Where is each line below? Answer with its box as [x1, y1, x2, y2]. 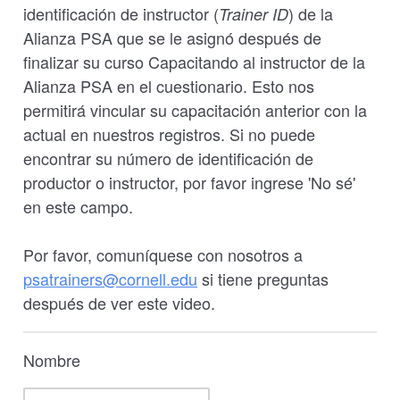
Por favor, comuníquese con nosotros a [23, 243, 304, 266]
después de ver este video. [23, 291, 216, 314]
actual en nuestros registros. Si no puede [23, 122, 316, 146]
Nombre [23, 348, 81, 371]
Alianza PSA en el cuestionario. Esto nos [23, 74, 315, 97]
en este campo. [23, 195, 134, 218]
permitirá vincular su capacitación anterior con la [23, 98, 368, 121]
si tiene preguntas [197, 267, 329, 290]
